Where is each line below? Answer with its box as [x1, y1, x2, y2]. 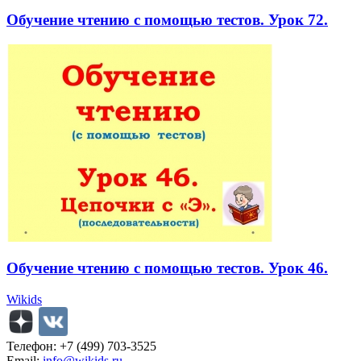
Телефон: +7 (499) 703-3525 [6, 339, 156, 354]
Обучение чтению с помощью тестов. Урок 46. [6, 259, 328, 277]
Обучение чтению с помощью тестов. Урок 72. [6, 10, 328, 28]
